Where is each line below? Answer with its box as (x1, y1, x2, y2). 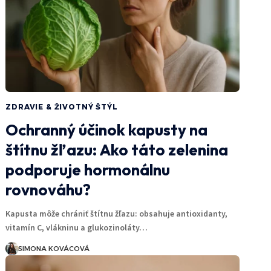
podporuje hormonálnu (5, 159, 171, 180)
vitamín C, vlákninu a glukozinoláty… (5, 221, 148, 233)
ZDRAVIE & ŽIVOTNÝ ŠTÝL (5, 102, 118, 111)
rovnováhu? (5, 179, 91, 200)
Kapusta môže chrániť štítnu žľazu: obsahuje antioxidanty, (5, 207, 228, 219)
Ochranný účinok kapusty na (5, 119, 208, 140)
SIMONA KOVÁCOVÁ (18, 244, 90, 253)
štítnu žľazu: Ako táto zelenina (5, 139, 229, 160)
